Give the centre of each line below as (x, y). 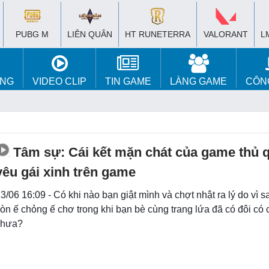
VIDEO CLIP (59, 81)
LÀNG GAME (198, 81)
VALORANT (225, 34)
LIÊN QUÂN (90, 34)
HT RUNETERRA (158, 34)
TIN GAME (128, 81)
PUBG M (32, 34)
